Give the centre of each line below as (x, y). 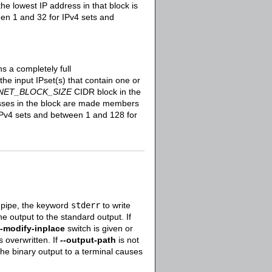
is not (127, 240)
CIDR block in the (106, 92)
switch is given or (99, 228)
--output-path (88, 240)
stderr (86, 205)
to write (115, 205)
